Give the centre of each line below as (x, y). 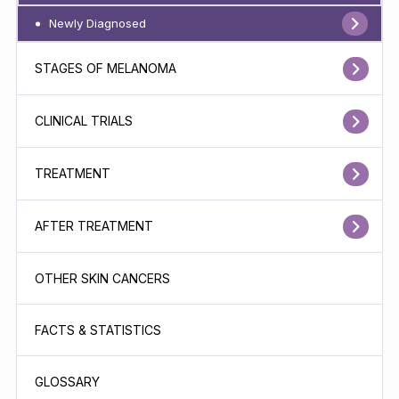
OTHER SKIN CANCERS (103, 278)
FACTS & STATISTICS (98, 330)
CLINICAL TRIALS (84, 121)
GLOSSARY (68, 381)
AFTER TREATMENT (94, 226)
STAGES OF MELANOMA (106, 69)
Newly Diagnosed (97, 24)
